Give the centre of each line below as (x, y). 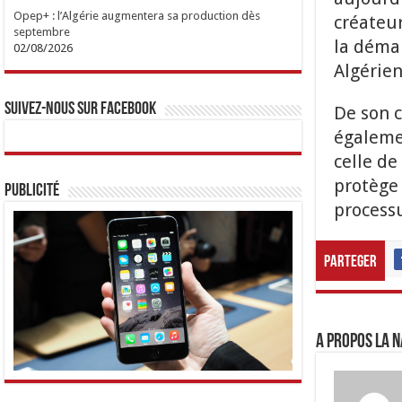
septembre (42, 32)
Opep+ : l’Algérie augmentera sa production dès (137, 16)
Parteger (350, 262)
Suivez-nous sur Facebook (81, 110)
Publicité (32, 192)
